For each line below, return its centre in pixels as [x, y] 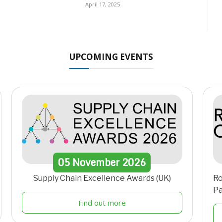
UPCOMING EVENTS [111, 57]
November [96, 163]
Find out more [102, 203]
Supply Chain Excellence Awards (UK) [102, 178]
